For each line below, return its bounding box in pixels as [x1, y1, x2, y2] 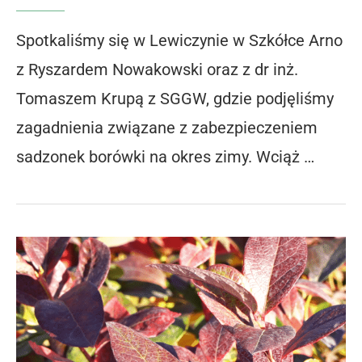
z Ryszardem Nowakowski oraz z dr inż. [16, 60, 298, 80]
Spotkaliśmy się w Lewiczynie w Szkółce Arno [16, 31, 343, 51]
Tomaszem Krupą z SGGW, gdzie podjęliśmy [16, 89, 334, 109]
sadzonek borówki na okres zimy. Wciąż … [16, 147, 314, 167]
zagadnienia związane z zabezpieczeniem [16, 118, 318, 138]
